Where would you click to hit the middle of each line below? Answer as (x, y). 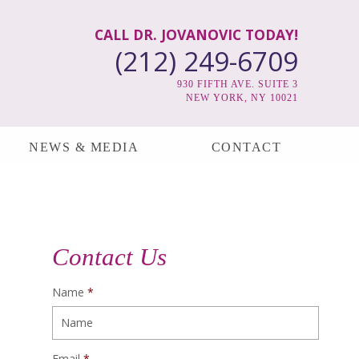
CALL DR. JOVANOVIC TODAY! (196, 34)
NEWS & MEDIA (84, 147)
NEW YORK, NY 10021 (242, 98)
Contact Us (109, 257)
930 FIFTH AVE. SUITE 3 (238, 84)
